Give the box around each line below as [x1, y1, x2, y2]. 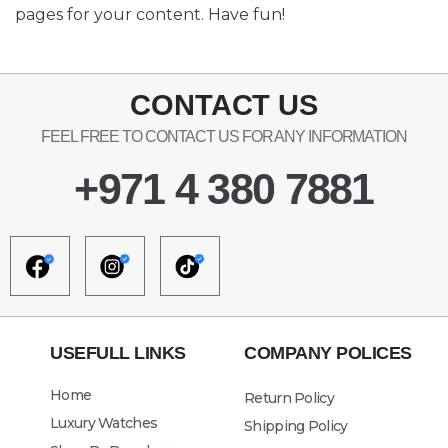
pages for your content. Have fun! [15, 4, 285, 24]
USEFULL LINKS [50, 342, 186, 363]
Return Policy [244, 388, 334, 407]
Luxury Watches [50, 413, 158, 432]
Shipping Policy [244, 416, 348, 435]
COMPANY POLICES [244, 342, 412, 363]
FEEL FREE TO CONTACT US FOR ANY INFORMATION [41, 127, 407, 145]
